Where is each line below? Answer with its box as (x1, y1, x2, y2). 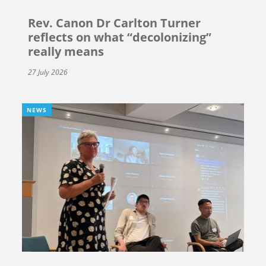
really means (28, 43, 104, 60)
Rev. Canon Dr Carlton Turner (28, 15, 201, 31)
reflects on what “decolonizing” (28, 29, 212, 46)
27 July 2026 (28, 67, 68, 78)
